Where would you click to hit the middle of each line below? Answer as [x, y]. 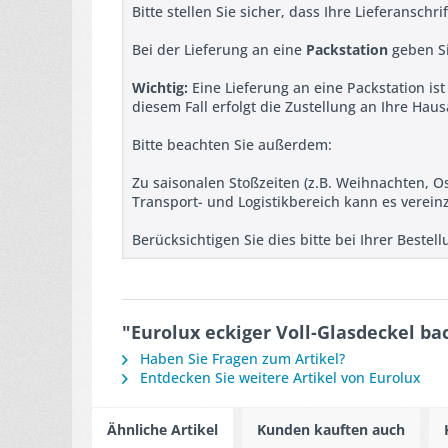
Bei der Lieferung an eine [219, 49]
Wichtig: [160, 87]
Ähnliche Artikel [162, 429]
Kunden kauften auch [331, 429]
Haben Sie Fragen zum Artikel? [240, 358]
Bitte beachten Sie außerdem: [232, 144]
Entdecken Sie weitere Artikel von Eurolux [278, 377]
